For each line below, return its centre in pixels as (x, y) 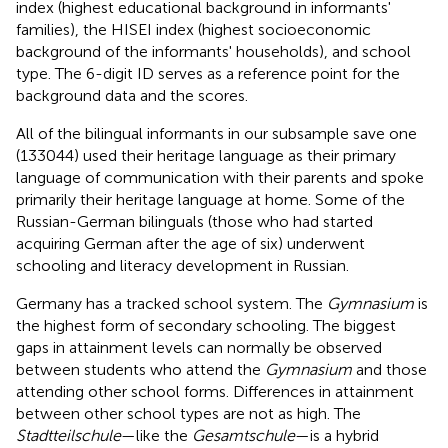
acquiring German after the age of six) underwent (190, 243)
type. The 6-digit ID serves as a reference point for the (208, 73)
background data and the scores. (132, 95)
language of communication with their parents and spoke (220, 177)
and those (389, 369)
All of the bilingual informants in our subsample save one (216, 133)
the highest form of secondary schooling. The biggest (206, 325)
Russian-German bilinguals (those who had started (194, 221)
